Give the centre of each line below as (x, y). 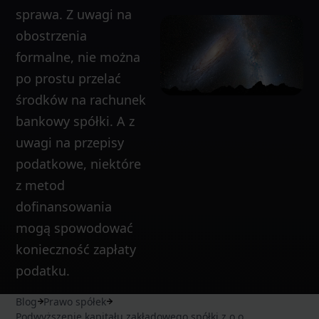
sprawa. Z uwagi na (73, 15)
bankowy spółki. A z (75, 121)
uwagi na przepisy (69, 143)
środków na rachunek (80, 100)
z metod (40, 185)
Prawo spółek (75, 302)
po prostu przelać (68, 79)
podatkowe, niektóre (78, 164)
